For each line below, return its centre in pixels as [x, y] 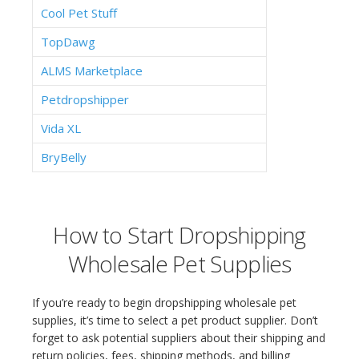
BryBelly [64, 157]
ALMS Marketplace [92, 71]
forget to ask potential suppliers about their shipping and [179, 338]
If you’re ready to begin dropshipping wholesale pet [164, 303]
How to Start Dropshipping [179, 235]
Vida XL [61, 128]
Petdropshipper [85, 99]
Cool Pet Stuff [79, 13]
